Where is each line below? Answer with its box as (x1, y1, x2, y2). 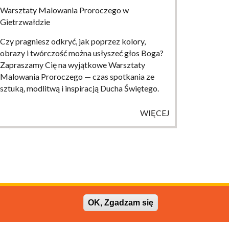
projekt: (129, 201, 156, 210)
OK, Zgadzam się (87, 198, 153, 207)
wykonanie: (90, 211, 128, 220)
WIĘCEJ (140, 107, 170, 118)
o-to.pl (156, 201, 177, 210)
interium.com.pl (128, 211, 177, 220)
